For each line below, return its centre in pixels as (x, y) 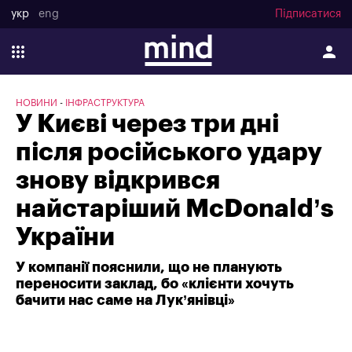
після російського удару (169, 152)
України (65, 237)
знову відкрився (118, 181)
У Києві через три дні (147, 124)
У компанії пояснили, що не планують (149, 267)
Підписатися (308, 15)
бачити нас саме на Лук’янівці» (125, 300)
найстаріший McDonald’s (175, 209)
